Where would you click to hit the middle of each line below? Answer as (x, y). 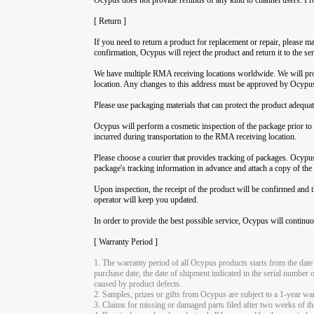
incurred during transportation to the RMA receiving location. (196, 136)
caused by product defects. (138, 284)
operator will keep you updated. (146, 199)
